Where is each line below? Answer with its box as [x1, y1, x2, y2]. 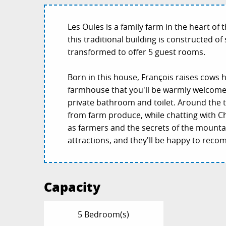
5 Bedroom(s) [78, 209, 130, 220]
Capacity [44, 178, 101, 196]
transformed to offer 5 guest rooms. [68, 46, 206, 58]
